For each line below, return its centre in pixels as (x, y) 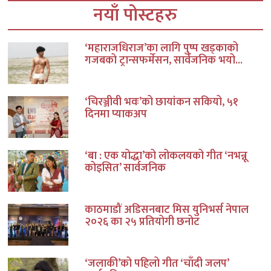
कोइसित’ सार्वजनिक (125, 168)
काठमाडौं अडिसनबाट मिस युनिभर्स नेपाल (166, 210)
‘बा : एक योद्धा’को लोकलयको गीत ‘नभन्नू (166, 156)
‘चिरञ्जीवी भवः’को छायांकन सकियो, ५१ (161, 103)
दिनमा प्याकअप (116, 115)
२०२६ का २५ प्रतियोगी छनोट (142, 222)
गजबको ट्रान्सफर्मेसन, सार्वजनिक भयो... (163, 61)
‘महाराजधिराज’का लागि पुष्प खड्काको (161, 49)
